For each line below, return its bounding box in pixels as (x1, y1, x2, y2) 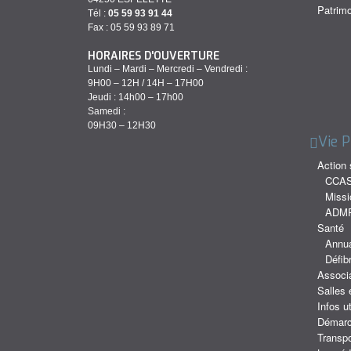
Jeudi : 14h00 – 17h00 (88, 92, 183, 103)
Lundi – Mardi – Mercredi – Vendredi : (88, 63, 248, 75)
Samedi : (88, 106, 125, 118)
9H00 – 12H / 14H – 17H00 (88, 78, 204, 89)
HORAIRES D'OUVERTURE (88, 49, 219, 64)
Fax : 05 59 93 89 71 (88, 22, 175, 34)
